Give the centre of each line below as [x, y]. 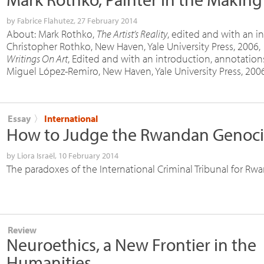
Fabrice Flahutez [45, 20]
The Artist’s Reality [132, 34]
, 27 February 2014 [105, 20]
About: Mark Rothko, [52, 34]
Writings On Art [37, 58]
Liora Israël [36, 155]
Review [22, 230]
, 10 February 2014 [87, 155]
